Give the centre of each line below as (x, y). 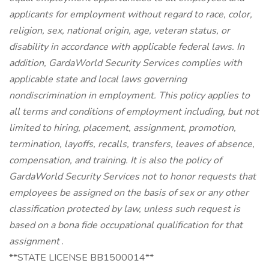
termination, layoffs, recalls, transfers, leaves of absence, (132, 144)
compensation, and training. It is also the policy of (115, 160)
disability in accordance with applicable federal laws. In (127, 47)
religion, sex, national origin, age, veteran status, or (119, 31)
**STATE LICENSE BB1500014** (81, 258)
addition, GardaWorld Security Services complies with (125, 63)
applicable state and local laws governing (98, 79)
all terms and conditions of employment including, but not (134, 112)
